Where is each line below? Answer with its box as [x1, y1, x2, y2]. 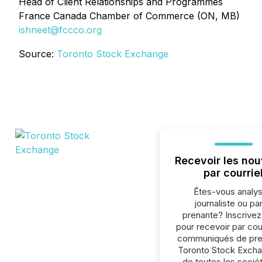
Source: [19, 48, 57, 60]
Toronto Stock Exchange [57, 48, 168, 60]
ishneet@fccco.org [19, 24, 102, 36]
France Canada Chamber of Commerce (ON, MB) [19, 10, 240, 22]
